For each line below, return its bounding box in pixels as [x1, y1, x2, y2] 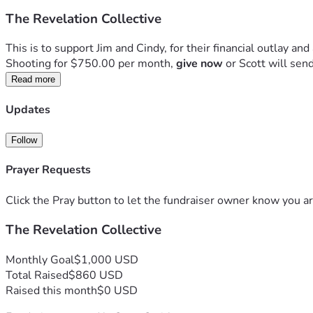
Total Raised [6, 267, 68, 283]
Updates [6, 101, 50, 117]
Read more [11, 74, 55, 85]
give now [176, 56, 223, 72]
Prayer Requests [6, 162, 91, 178]
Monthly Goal [6, 252, 74, 268]
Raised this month [6, 282, 97, 298]
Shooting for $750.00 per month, [6, 56, 176, 72]
